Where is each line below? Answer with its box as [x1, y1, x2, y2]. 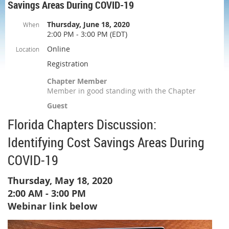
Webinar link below [8, 200, 97, 213]
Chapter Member [47, 76, 107, 86]
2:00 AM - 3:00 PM [8, 187, 86, 200]
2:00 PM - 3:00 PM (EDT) [47, 29, 127, 39]
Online [47, 44, 70, 54]
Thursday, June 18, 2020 [47, 19, 130, 29]
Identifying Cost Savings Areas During [8, 133, 204, 151]
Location [16, 45, 39, 53]
